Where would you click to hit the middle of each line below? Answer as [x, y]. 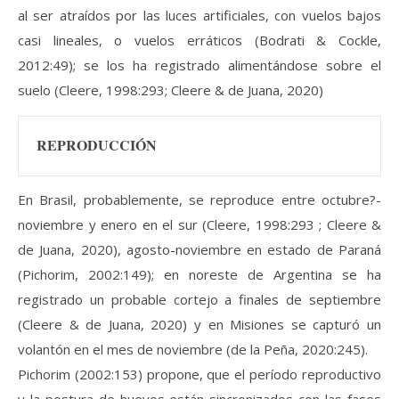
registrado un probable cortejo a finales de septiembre [199, 300]
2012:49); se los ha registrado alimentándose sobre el [199, 65]
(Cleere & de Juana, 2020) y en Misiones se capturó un [199, 325]
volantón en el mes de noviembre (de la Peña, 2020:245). [193, 350]
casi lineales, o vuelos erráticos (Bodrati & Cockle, [199, 40]
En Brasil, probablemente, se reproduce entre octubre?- [199, 200]
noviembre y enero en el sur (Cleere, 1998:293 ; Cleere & [199, 225]
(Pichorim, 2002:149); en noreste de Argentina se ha [199, 275]
